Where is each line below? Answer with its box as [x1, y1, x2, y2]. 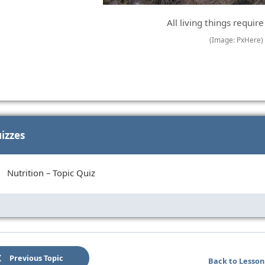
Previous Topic [9, 252, 64, 263]
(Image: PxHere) [209, 35, 263, 45]
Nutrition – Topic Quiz [7, 166, 95, 179]
